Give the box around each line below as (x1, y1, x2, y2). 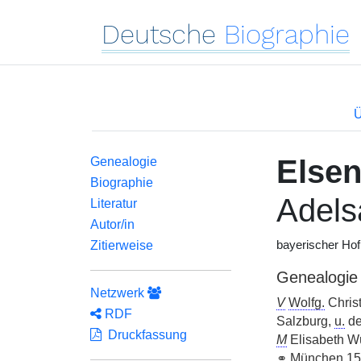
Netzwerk (90, 286, 147, 300)
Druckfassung (102, 328, 187, 342)
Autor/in (90, 218, 135, 231)
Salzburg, (276, 314, 334, 328)
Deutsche (102, 19, 216, 50)
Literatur (90, 197, 137, 210)
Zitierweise (90, 239, 153, 252)
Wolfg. (288, 296, 325, 309)
